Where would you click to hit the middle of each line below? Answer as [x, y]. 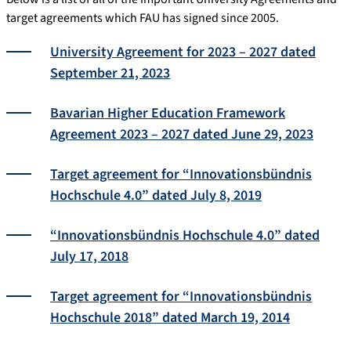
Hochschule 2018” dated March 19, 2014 [170, 317]
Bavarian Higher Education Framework [168, 113]
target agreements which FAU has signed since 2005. [143, 18]
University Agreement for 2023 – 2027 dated [183, 52]
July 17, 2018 [89, 256]
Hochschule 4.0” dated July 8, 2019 [156, 195]
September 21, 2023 [110, 73]
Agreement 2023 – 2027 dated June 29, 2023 [182, 134]
